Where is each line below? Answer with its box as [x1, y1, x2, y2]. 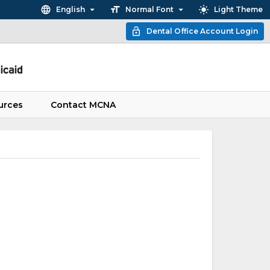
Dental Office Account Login [146, 27, 258, 36]
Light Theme [214, 5, 263, 14]
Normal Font [125, 5, 174, 14]
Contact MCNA [50, 99, 116, 110]
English [56, 5, 85, 14]
